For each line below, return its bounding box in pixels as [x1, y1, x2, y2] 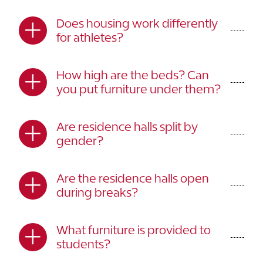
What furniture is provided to [56, 223, 211, 237]
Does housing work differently [56, 16, 218, 30]
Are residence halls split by [56, 120, 198, 133]
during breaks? [56, 186, 138, 199]
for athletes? [56, 31, 123, 44]
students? [56, 237, 110, 251]
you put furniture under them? [56, 82, 221, 96]
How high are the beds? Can [56, 68, 209, 82]
